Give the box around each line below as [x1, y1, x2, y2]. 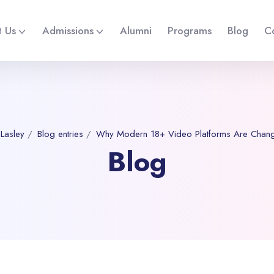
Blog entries [37, 127, 83, 141]
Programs [168, 23, 212, 38]
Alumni [120, 23, 152, 38]
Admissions [42, 23, 94, 38]
